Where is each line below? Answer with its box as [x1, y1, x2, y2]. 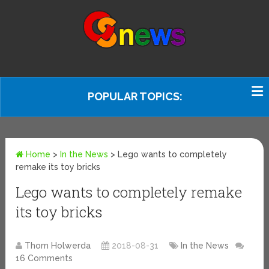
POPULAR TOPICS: [88, 90, 183, 103]
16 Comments [16, 253, 73, 264]
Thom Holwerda [25, 241, 91, 251]
